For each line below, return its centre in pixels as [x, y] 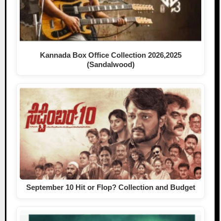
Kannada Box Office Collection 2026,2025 [110, 55]
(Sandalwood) [110, 64]
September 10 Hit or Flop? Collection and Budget [110, 187]
